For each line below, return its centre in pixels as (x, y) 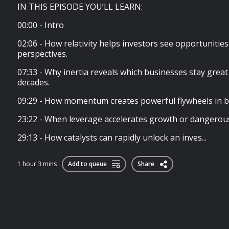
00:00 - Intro (41, 25)
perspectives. (42, 54)
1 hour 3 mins (37, 164)
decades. (33, 82)
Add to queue (87, 164)
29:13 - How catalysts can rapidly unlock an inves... (112, 138)
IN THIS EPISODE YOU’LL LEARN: (80, 7)
